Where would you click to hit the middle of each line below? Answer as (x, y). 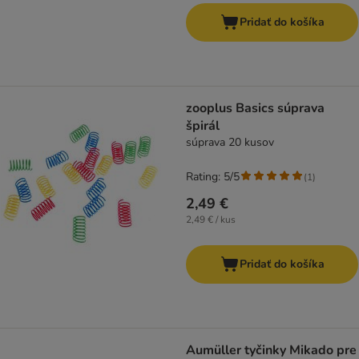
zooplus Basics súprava (255, 109)
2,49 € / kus (211, 220)
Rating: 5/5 (213, 177)
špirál (203, 126)
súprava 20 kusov (230, 143)
